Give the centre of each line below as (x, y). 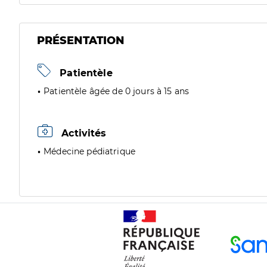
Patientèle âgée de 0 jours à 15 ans (117, 91)
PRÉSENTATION (81, 41)
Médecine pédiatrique (90, 151)
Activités (83, 133)
